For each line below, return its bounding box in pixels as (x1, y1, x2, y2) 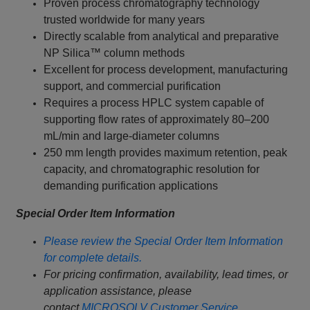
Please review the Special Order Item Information (44, 235, 284, 248)
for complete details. (44, 252, 143, 264)
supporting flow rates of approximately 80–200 (44, 113, 270, 126)
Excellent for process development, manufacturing (44, 64, 289, 76)
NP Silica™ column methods (44, 47, 185, 60)
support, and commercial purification (44, 80, 221, 93)
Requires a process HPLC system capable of (44, 97, 264, 109)
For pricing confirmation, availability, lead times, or (44, 268, 289, 281)
